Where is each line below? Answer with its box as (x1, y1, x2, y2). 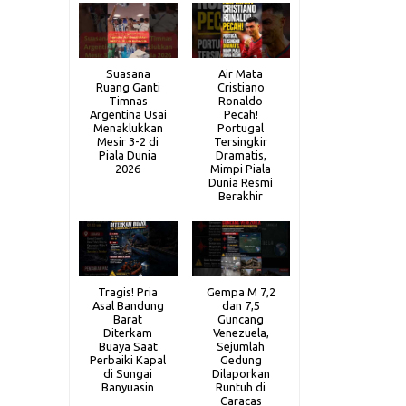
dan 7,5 (221, 298, 260, 312)
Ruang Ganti (95, 80, 160, 93)
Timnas (108, 93, 148, 107)
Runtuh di (216, 380, 266, 393)
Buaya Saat (98, 339, 158, 353)
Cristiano (217, 80, 265, 93)
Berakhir (218, 188, 264, 202)
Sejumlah (217, 339, 266, 353)
